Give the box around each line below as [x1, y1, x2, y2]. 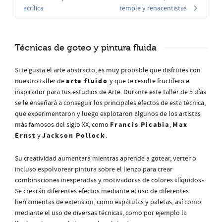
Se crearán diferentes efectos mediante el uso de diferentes [15, 187, 189, 196]
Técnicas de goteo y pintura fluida [15, 43, 157, 53]
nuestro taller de [15, 77, 66, 86]
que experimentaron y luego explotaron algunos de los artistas [15, 110, 201, 118]
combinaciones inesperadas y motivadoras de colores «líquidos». [15, 176, 206, 185]
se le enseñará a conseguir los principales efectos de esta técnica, [15, 99, 206, 108]
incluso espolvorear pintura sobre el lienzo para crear [15, 165, 172, 174]
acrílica [23, 4, 44, 13]
